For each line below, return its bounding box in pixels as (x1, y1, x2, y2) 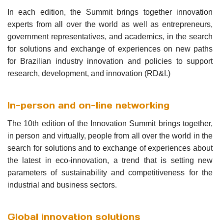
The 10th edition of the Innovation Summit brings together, (7, 119, 213, 128)
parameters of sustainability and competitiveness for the (7, 168, 213, 177)
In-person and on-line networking (7, 99, 169, 111)
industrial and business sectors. (7, 181, 117, 189)
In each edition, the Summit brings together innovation (7, 7, 213, 16)
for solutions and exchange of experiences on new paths (7, 44, 213, 53)
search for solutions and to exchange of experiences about (7, 144, 213, 152)
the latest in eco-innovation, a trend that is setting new (7, 156, 213, 165)
